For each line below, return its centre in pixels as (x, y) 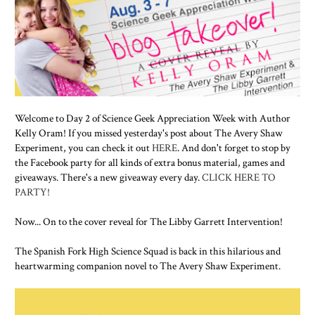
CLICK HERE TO (239, 178)
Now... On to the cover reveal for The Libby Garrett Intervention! (149, 222)
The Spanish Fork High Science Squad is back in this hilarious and (148, 251)
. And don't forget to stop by (234, 148)
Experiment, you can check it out (83, 148)
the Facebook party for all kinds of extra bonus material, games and (150, 163)
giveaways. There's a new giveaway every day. (108, 178)
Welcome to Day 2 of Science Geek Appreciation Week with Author (153, 118)
